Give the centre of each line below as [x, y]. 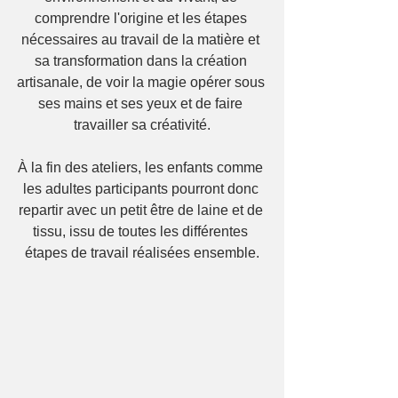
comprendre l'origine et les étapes [142, 18]
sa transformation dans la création [142, 61]
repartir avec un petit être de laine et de [142, 210]
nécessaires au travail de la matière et [142, 40]
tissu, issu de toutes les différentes [142, 231]
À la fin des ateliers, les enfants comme [142, 167]
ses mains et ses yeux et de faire [142, 103]
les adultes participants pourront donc [142, 189]
